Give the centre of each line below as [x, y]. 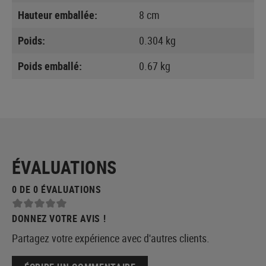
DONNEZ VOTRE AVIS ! [59, 218]
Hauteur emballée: [58, 15]
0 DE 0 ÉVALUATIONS [57, 189]
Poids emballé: [50, 66]
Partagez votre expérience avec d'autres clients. [111, 238]
